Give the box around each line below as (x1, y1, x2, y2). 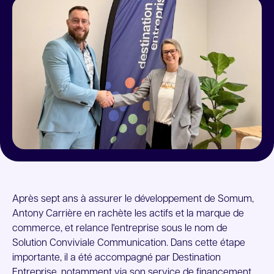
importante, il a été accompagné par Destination (12, 253, 221, 263)
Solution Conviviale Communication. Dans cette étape (12, 239, 245, 248)
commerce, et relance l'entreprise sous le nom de (12, 224, 228, 234)
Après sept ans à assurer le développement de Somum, (12, 194, 254, 204)
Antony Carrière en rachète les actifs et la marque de (12, 209, 244, 219)
